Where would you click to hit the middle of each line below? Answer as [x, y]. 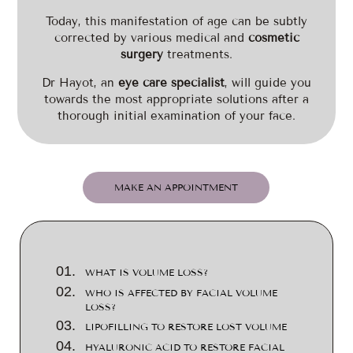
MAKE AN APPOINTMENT [176, 188]
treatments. [198, 54]
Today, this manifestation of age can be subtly [176, 21]
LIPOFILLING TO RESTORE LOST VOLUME [186, 327]
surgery [142, 54]
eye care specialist [171, 83]
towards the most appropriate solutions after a [176, 99]
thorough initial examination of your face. [176, 116]
